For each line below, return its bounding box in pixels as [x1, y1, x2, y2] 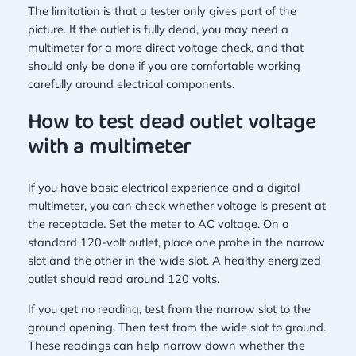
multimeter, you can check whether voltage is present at [27, 198, 326, 214]
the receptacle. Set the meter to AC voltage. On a [27, 216, 289, 232]
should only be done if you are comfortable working [27, 57, 300, 73]
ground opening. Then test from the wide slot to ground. [27, 319, 326, 335]
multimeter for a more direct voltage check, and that [27, 39, 304, 55]
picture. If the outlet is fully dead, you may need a [27, 21, 288, 37]
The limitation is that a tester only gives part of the [27, 2, 296, 18]
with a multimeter [27, 129, 192, 167]
